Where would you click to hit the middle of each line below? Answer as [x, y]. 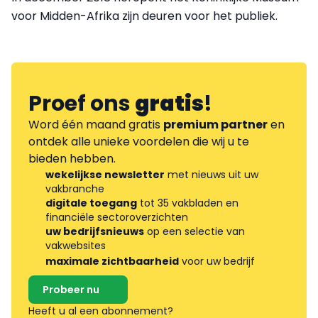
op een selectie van [194, 231]
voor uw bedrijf [217, 261]
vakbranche [75, 188]
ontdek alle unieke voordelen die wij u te [139, 141]
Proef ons [82, 103]
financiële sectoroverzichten [117, 217]
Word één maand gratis [96, 124]
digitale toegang [91, 203]
